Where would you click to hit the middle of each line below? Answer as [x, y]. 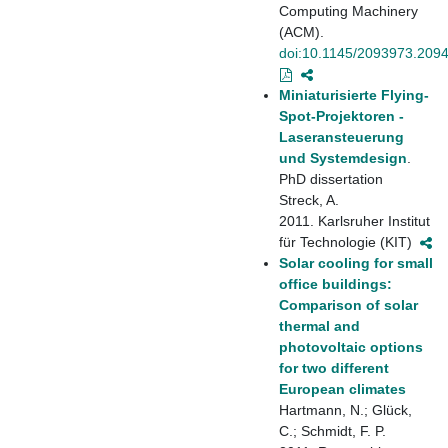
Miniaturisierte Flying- [354, 94]
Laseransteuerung [341, 136]
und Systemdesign [343, 157]
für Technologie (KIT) [349, 241]
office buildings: [335, 283]
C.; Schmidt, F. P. [332, 430]
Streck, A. [309, 199]
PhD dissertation [331, 178]
